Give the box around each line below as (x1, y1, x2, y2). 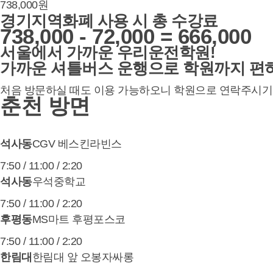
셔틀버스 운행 (51, 59, 148, 77)
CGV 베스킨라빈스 (32, 138, 122, 150)
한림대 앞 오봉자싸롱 (32, 251, 133, 263)
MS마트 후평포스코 (32, 213, 126, 225)
